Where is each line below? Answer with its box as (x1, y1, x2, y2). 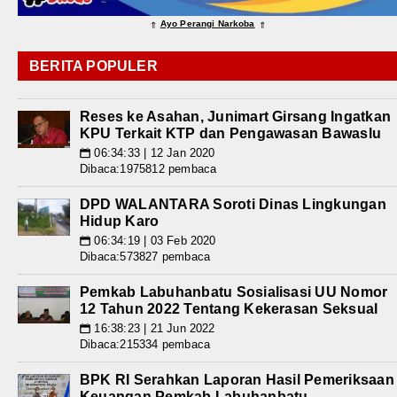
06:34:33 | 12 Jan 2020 (90, 146, 215, 160)
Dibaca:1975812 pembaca (80, 162, 217, 176)
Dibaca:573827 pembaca (80, 250, 211, 264)
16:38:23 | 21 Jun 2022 (90, 322, 215, 336)
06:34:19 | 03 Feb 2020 (90, 234, 216, 248)
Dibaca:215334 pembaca (80, 338, 211, 352)
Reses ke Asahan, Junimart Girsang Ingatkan (80, 109, 392, 125)
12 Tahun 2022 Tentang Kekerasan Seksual (80, 301, 378, 317)
